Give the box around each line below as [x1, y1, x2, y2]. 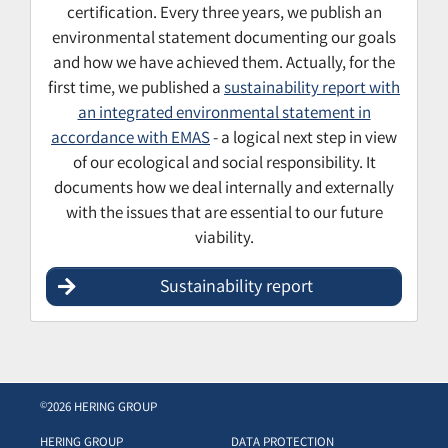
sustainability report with [224, 77, 400, 103]
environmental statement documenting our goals [52, 27, 396, 53]
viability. [194, 227, 254, 253]
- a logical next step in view [210, 127, 397, 153]
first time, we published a [48, 77, 224, 103]
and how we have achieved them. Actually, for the [53, 52, 395, 78]
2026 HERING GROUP [47, 399, 157, 419]
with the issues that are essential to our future [65, 202, 383, 228]
